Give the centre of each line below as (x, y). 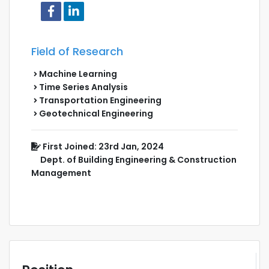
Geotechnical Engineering (95, 113)
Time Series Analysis (83, 87)
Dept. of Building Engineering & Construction (134, 159)
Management (61, 173)
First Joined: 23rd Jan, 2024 (102, 146)
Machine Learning (77, 74)
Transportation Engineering (99, 100)
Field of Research (77, 51)
